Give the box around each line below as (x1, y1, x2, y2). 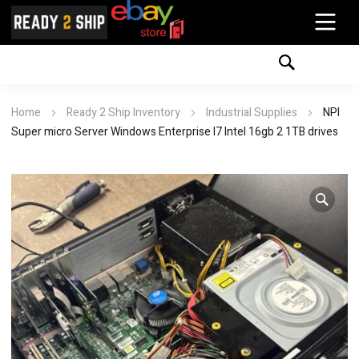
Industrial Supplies (206, 104, 297, 121)
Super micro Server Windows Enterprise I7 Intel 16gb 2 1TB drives (11, 123, 338, 140)
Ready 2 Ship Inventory (67, 104, 180, 121)
